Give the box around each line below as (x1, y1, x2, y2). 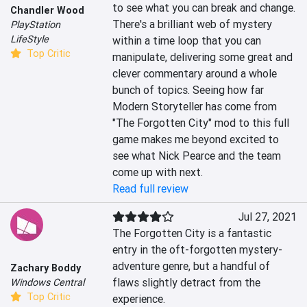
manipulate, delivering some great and (112, 50, 293, 64)
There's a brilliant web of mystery (112, 17, 273, 32)
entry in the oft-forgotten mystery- (112, 243, 283, 257)
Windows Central (10, 275, 84, 288)
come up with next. (112, 165, 204, 180)
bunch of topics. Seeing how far (112, 83, 265, 97)
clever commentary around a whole (112, 66, 278, 81)
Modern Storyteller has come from (112, 99, 278, 114)
